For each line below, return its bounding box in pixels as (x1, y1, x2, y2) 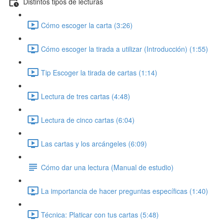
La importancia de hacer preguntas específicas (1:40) (41, 185, 208, 196)
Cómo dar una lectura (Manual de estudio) (41, 162, 174, 172)
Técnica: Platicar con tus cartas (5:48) (41, 209, 159, 220)
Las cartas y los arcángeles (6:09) (41, 138, 147, 148)
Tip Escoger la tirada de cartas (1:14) (41, 67, 157, 77)
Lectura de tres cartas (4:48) (41, 91, 130, 101)
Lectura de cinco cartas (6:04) (41, 114, 135, 125)
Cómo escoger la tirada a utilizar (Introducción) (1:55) (41, 43, 208, 54)
